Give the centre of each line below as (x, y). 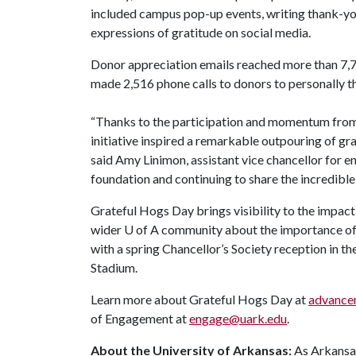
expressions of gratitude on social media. (202, 32)
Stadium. (115, 267)
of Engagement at (140, 318)
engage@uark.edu (238, 318)
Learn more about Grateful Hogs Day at (199, 299)
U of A (141, 229)
